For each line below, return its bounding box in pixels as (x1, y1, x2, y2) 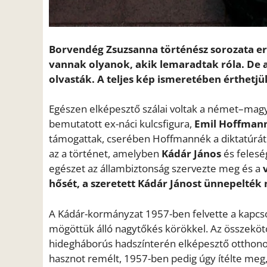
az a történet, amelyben (49, 147, 162, 161)
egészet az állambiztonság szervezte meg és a (49, 162, 263, 176)
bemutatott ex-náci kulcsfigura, (49, 117, 194, 131)
